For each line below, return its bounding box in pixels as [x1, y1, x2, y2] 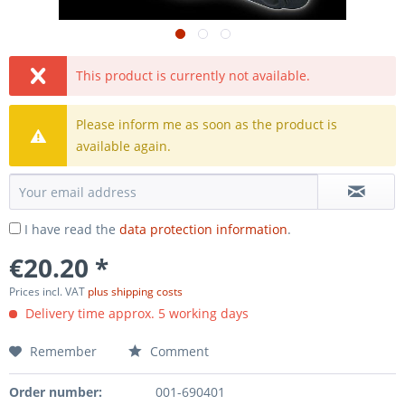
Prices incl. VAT [9, 284, 88, 299]
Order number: [9, 383, 102, 400]
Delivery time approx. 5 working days [22, 305, 249, 322]
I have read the [24, 221, 119, 238]
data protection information [119, 221, 287, 238]
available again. [76, 137, 172, 155]
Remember [30, 343, 97, 360]
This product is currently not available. [76, 67, 311, 84]
